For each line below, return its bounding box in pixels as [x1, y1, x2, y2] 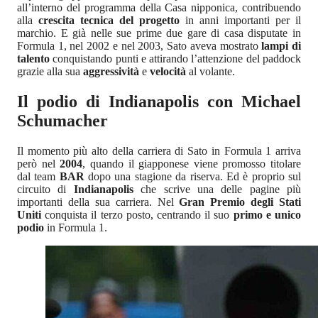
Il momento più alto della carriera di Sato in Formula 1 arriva [17, 144, 301, 157]
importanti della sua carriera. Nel [17, 195, 180, 208]
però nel [17, 157, 60, 170]
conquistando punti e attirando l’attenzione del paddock [50, 53, 301, 65]
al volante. [189, 65, 235, 78]
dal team [17, 170, 60, 182]
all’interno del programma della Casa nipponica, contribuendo [17, 1, 301, 14]
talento [17, 53, 50, 65]
